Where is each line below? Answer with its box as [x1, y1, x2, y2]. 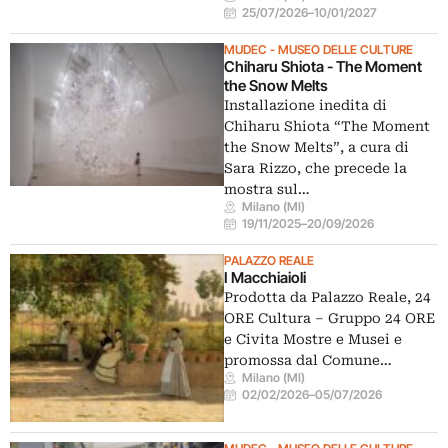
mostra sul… [224, 181, 310, 198]
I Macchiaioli [224, 268, 306, 288]
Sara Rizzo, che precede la [224, 160, 407, 177]
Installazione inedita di [224, 97, 387, 114]
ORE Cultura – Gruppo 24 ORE [224, 310, 435, 327]
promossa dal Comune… [224, 352, 392, 369]
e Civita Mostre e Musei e [224, 331, 402, 348]
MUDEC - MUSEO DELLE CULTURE [224, 42, 413, 58]
